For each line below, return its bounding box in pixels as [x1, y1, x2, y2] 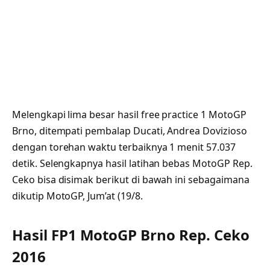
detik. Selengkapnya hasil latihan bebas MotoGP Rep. [12, 157, 253, 171]
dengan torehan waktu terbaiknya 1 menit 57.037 [12, 140, 236, 154]
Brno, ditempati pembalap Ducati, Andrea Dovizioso [12, 124, 247, 138]
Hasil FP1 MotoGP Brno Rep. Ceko [12, 224, 250, 245]
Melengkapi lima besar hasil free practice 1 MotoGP [12, 108, 246, 122]
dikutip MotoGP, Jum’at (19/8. [12, 189, 143, 203]
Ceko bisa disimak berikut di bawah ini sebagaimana [12, 173, 250, 187]
